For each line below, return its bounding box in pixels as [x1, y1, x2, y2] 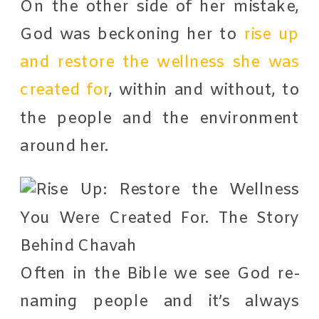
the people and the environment [20, 108, 300, 129]
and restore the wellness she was [20, 51, 300, 73]
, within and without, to [108, 79, 300, 101]
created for [20, 79, 109, 101]
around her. [20, 135, 109, 157]
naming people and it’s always [20, 291, 300, 313]
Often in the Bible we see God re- [20, 263, 300, 284]
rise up [243, 23, 300, 45]
